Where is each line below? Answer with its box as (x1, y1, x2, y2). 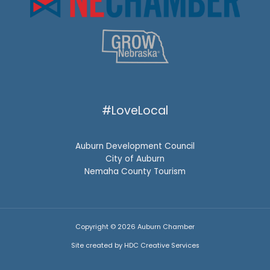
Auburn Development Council (75, 140, 195, 152)
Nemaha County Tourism (84, 166, 186, 178)
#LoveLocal (102, 102, 168, 119)
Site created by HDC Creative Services (71, 241, 199, 251)
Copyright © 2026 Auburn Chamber (75, 222, 195, 232)
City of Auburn (105, 153, 165, 165)
